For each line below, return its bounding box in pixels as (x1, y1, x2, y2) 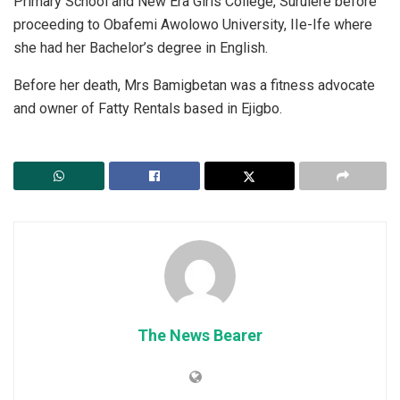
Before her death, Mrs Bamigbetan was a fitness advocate (13, 76, 375, 94)
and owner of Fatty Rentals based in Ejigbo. (13, 99, 282, 117)
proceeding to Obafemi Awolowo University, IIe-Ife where (13, 15, 372, 33)
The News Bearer (137, 325, 262, 345)
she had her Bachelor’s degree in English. (13, 38, 268, 56)
